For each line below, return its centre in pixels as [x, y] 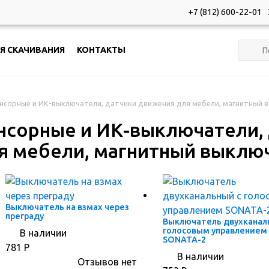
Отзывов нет [107, 262]
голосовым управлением [215, 231]
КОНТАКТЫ [101, 50]
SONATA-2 [184, 240]
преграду [25, 216]
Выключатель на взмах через [67, 207]
